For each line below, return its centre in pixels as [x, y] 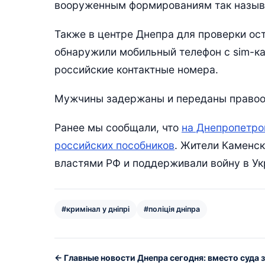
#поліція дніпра [172, 209]
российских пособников [114, 146]
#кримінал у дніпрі [96, 209]
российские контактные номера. [136, 69]
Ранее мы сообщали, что [118, 128]
